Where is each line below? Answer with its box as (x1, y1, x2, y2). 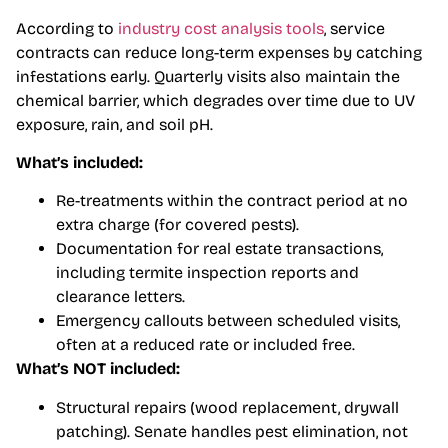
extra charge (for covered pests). (56, 215, 299, 235)
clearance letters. (56, 287, 185, 307)
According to (16, 18, 118, 38)
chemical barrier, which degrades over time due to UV (16, 90, 415, 110)
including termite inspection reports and (56, 263, 359, 283)
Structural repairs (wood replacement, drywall (56, 397, 399, 417)
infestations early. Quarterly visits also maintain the (16, 66, 400, 86)
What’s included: (16, 152, 143, 172)
